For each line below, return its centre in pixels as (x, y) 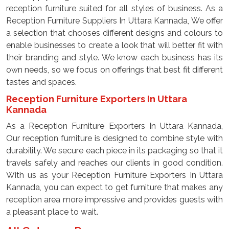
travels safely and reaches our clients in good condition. (114, 163)
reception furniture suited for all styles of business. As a (114, 8)
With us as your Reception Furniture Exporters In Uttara (114, 175)
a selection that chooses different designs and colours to (114, 33)
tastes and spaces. (41, 82)
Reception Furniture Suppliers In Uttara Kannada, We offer (114, 21)
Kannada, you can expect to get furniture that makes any (114, 187)
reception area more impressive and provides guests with (114, 200)
